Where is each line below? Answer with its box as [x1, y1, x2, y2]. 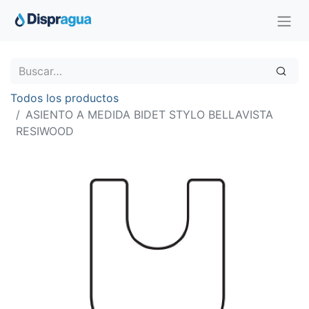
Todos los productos [10, 90, 119, 105]
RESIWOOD [16, 123, 74, 138]
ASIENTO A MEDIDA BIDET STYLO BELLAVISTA [26, 107, 273, 121]
